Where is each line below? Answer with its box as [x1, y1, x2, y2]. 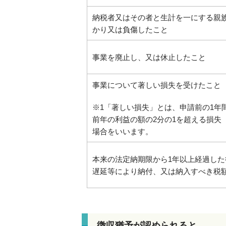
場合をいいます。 [92, 127, 153, 136]
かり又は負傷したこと [92, 25, 168, 34]
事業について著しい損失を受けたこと [92, 81, 221, 89]
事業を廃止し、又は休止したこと [92, 53, 206, 62]
